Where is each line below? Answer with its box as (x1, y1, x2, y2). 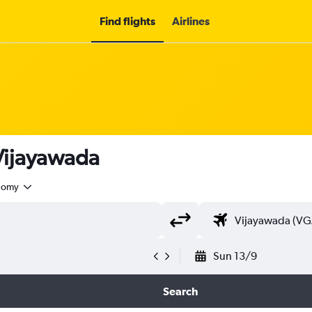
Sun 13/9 (213, 249, 257, 263)
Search (162, 285, 198, 297)
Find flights (100, 15, 155, 27)
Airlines (172, 15, 210, 27)
